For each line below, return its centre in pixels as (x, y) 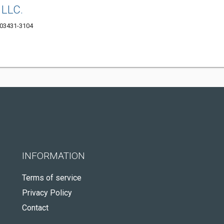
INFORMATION (53, 156)
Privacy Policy (47, 193)
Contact (35, 208)
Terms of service (52, 178)
